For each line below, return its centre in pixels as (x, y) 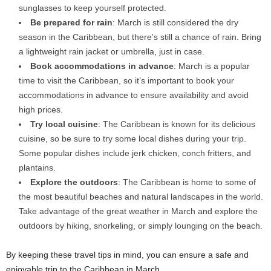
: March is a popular (212, 66)
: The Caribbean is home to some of (187, 182)
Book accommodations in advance (102, 66)
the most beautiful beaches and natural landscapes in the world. (141, 197)
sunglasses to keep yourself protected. (93, 8)
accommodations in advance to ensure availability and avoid (134, 95)
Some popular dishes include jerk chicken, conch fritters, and (135, 153)
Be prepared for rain (71, 23)
